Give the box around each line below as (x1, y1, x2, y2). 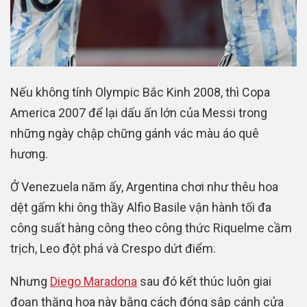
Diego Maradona (50, 273, 137, 288)
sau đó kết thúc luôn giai (137, 273, 271, 288)
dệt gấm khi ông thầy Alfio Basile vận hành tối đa (10, 199, 271, 214)
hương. (10, 146, 48, 161)
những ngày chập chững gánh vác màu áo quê (10, 125, 259, 140)
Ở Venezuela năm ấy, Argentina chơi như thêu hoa (10, 179, 278, 194)
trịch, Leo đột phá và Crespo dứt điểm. (10, 241, 216, 256)
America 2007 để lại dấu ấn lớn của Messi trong (10, 105, 267, 120)
